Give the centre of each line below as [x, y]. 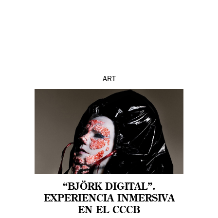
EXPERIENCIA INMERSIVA [109, 199]
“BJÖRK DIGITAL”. [109, 188]
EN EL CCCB [109, 211]
